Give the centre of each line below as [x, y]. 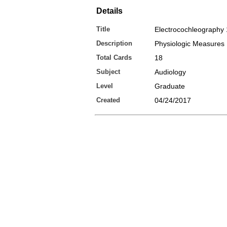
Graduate [170, 86]
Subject [108, 72]
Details [109, 11]
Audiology [170, 72]
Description [114, 43]
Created [108, 100]
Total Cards [114, 58]
